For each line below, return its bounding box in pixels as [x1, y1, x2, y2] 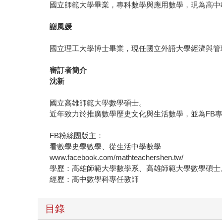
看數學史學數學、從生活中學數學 [50, 142, 162, 151]
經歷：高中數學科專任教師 [50, 175, 139, 184]
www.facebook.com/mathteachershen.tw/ [50, 153, 184, 162]
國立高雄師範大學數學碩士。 [50, 99, 147, 108]
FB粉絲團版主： [50, 131, 104, 140]
